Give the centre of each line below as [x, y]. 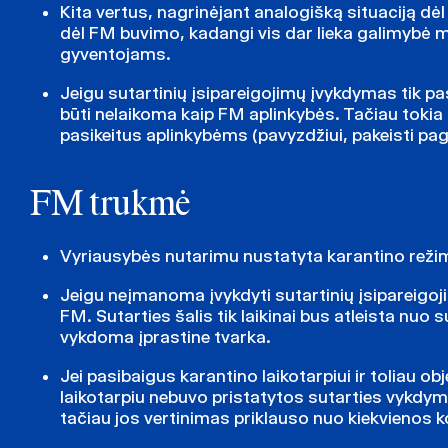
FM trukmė [110, 205]
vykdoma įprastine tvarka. [165, 336]
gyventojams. [115, 53]
